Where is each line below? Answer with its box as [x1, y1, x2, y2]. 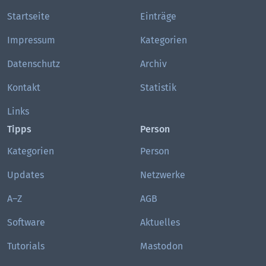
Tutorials [7, 240, 45, 252]
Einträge [140, 11, 176, 23]
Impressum [7, 34, 55, 46]
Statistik [140, 82, 176, 94]
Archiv [140, 58, 167, 70]
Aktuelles [140, 217, 180, 229]
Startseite [7, 11, 50, 23]
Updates [7, 169, 44, 181]
